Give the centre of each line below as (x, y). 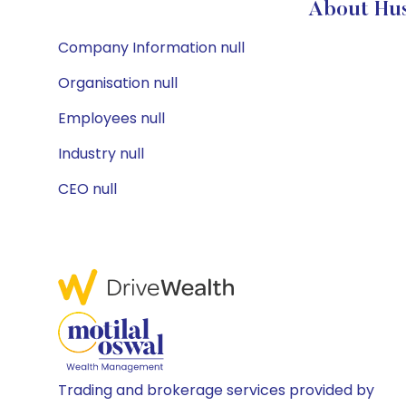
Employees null (111, 118)
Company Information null (151, 48)
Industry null (101, 154)
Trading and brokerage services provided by (216, 390)
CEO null (87, 189)
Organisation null (118, 83)
